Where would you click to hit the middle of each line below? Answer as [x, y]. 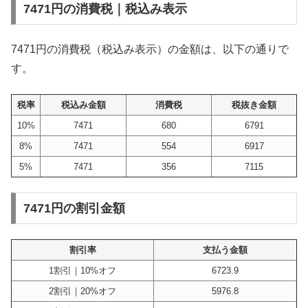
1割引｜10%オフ [82, 271]
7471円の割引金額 [74, 209]
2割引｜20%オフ [82, 291]
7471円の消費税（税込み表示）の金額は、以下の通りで [150, 49]
